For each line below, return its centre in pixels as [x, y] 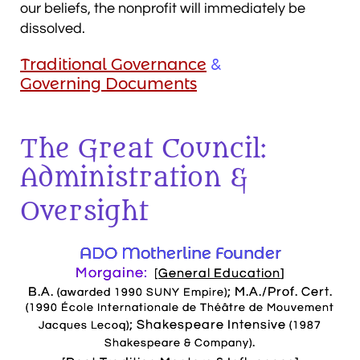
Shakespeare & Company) [178, 343]
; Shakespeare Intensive [209, 325]
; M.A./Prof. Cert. [280, 292]
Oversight [84, 212]
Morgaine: [112, 273]
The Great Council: [143, 149]
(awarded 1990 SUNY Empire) [142, 292]
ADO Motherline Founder [180, 253]
